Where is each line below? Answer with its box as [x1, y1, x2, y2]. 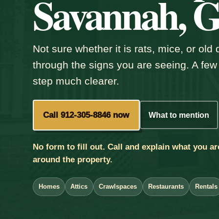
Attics [70, 182, 88, 190]
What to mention [148, 110, 209, 119]
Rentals [195, 182, 218, 190]
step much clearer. [33, 75, 120, 87]
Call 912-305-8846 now [43, 109, 130, 120]
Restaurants [148, 182, 184, 190]
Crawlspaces [99, 182, 137, 190]
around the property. [33, 155, 113, 165]
